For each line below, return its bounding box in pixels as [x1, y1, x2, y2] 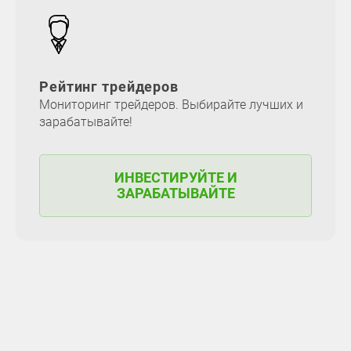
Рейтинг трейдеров [39, 78, 179, 95]
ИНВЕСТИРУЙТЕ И [114, 168, 237, 186]
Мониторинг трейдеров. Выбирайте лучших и [39, 96, 303, 112]
